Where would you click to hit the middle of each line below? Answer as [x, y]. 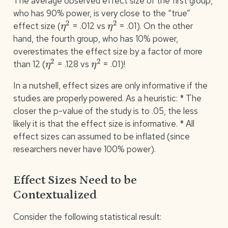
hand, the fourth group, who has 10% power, [95, 39]
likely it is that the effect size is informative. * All [104, 124]
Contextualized [55, 195]
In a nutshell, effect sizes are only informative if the [110, 86]
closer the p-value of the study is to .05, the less [105, 111]
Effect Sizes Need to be [75, 180]
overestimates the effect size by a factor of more [108, 52]
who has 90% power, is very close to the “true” [102, 13]
